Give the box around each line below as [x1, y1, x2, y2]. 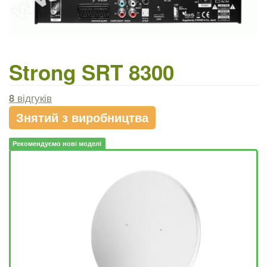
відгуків [14, 90, 52, 105]
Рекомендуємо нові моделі [13, 139, 102, 148]
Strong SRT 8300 [9, 57, 174, 87]
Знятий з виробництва [16, 108, 148, 126]
